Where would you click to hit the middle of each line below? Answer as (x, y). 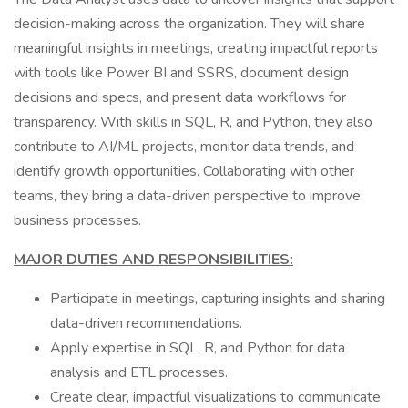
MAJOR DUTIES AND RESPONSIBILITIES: (153, 260)
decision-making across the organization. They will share (189, 24)
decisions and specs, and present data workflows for (180, 97)
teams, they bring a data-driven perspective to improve (187, 196)
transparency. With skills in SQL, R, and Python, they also (193, 122)
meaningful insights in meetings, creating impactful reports (196, 48)
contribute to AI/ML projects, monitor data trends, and (184, 147)
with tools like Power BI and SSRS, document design (181, 73)
